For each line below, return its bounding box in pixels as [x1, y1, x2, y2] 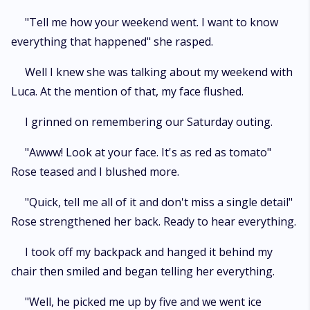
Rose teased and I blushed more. [11, 164, 179, 179]
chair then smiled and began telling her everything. [11, 264, 275, 279]
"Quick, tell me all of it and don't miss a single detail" [25, 194, 293, 210]
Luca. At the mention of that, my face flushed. [11, 84, 244, 99]
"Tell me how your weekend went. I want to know [25, 15, 278, 30]
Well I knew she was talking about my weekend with [25, 64, 293, 80]
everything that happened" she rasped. [11, 34, 213, 49]
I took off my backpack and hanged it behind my [25, 244, 273, 259]
